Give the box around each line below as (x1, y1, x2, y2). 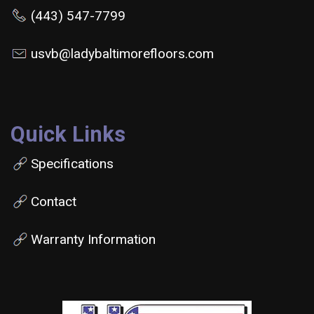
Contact (31, 193, 76, 210)
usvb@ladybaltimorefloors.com (31, 45, 214, 62)
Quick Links (11, 121, 125, 147)
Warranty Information (31, 231, 156, 247)
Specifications (31, 155, 114, 172)
